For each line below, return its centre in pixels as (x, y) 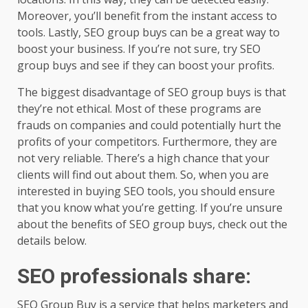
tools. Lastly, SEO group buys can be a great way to (148, 32)
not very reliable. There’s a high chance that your (143, 158)
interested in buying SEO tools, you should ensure (146, 191)
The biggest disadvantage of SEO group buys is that (152, 92)
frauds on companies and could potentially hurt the (149, 125)
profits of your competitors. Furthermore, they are (147, 141)
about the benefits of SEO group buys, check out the (152, 224)
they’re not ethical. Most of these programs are (139, 108)
